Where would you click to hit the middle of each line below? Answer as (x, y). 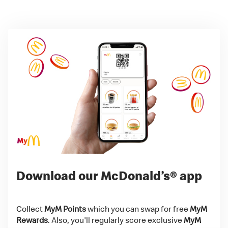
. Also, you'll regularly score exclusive (116, 220)
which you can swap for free (138, 209)
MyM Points (65, 209)
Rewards (32, 220)
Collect (30, 209)
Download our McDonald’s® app (109, 176)
